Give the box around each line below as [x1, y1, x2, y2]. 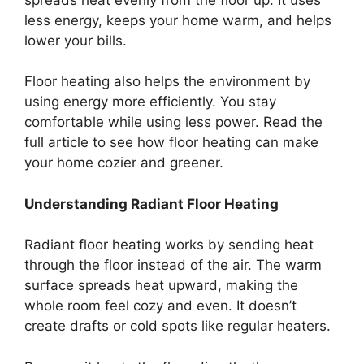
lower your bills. [24, 32, 127, 49]
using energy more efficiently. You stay [24, 93, 276, 110]
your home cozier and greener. [24, 154, 223, 171]
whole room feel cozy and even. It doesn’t [24, 297, 297, 314]
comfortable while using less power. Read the [24, 114, 323, 131]
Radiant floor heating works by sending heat [24, 236, 314, 253]
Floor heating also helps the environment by [24, 73, 310, 90]
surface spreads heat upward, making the [24, 277, 298, 294]
